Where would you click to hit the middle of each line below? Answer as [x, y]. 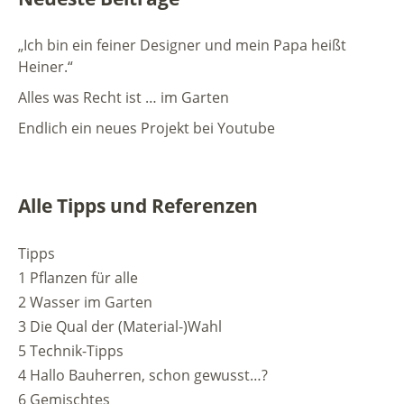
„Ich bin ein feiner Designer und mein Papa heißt [182, 45]
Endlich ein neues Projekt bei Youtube [147, 128]
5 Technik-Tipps [71, 350]
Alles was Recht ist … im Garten [124, 97]
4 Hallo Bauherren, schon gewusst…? [143, 375]
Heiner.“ [46, 66]
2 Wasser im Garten [85, 302]
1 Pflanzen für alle [78, 277]
